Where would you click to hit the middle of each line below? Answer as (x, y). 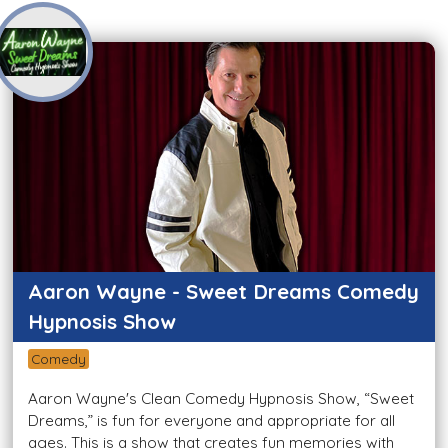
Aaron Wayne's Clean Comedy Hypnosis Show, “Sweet (221, 399)
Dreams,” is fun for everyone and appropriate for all (211, 421)
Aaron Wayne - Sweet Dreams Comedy (223, 292)
